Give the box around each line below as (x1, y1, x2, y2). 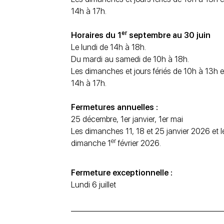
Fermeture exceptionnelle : (71, 168, 172, 178)
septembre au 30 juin (127, 30, 210, 40)
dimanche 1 (71, 138, 111, 148)
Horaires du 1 (71, 30, 121, 40)
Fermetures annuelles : (71, 102, 158, 112)
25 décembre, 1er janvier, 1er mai (71, 114, 183, 124)
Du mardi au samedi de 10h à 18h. (71, 54, 189, 64)
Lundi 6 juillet (71, 180, 116, 190)
